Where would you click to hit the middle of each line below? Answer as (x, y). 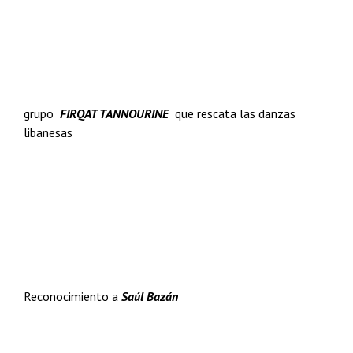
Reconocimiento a (72, 296)
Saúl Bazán (150, 296)
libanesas (48, 132)
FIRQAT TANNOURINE (114, 113)
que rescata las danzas (232, 113)
